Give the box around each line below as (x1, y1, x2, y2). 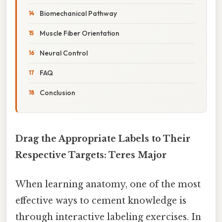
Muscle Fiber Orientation (40, 28, 119, 38)
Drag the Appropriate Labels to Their (15, 133, 190, 144)
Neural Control (40, 48, 88, 57)
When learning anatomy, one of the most (15, 179, 201, 190)
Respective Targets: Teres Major (15, 149, 166, 161)
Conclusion (40, 88, 75, 97)
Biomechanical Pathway (40, 8, 117, 18)
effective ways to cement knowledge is (15, 195, 186, 207)
